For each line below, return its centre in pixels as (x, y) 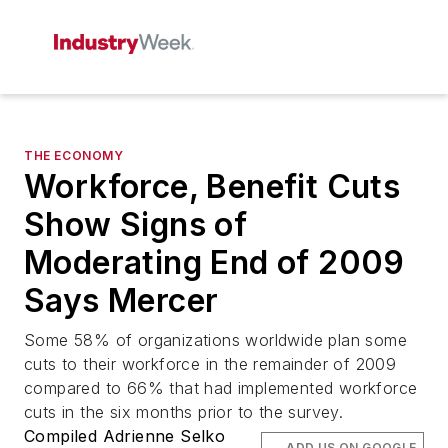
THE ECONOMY (74, 155)
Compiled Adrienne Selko (125, 436)
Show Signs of (136, 224)
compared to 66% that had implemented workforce (221, 388)
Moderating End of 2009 (214, 262)
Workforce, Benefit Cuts (212, 186)
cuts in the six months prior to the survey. (184, 412)
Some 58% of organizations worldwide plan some (215, 340)
